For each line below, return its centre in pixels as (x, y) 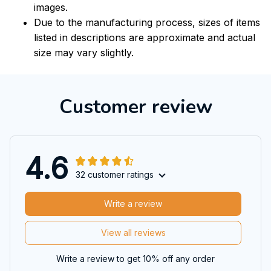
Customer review (135, 106)
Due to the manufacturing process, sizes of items (147, 23)
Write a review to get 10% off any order (135, 258)
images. (51, 8)
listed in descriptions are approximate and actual (145, 38)
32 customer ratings (115, 174)
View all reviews (133, 233)
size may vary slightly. (84, 53)
